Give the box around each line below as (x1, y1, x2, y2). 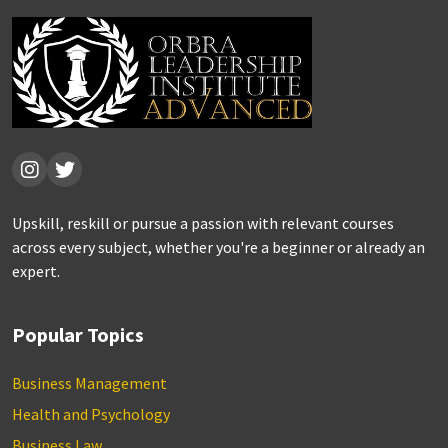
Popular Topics (12, 322, 144, 348)
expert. (12, 261, 60, 282)
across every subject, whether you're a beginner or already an (12, 237, 425, 258)
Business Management (12, 373, 167, 394)
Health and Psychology (12, 404, 170, 425)
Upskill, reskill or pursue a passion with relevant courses (12, 213, 394, 234)
